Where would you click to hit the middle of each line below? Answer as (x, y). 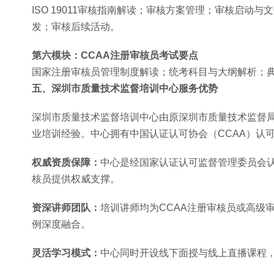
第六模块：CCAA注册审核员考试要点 (115, 55)
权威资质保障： (66, 162)
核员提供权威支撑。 (76, 179)
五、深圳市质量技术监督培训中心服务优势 (125, 88)
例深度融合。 (61, 224)
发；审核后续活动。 (76, 27)
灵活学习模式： (66, 253)
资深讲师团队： (66, 208)
